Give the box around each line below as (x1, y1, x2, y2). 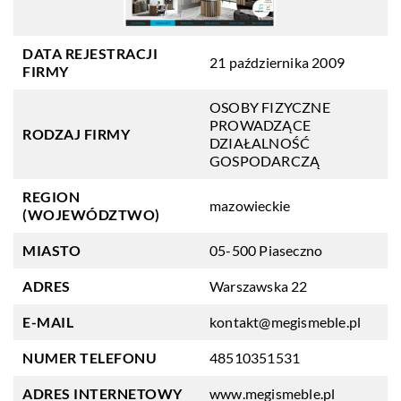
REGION (22, 188, 80, 205)
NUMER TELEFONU (22, 349, 157, 366)
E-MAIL (22, 313, 73, 330)
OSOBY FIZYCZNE (209, 98, 330, 115)
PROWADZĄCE (209, 116, 311, 133)
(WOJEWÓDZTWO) (22, 206, 160, 223)
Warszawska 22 (209, 277, 308, 294)
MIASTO (22, 242, 81, 259)
